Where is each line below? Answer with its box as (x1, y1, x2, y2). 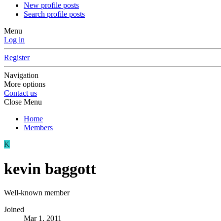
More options (4, 80, 45, 89)
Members (24, 123, 53, 132)
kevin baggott (4, 159, 96, 178)
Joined (4, 205, 24, 214)
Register (4, 53, 30, 62)
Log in (4, 36, 25, 44)
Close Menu (4, 98, 42, 107)
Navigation (4, 71, 38, 80)
